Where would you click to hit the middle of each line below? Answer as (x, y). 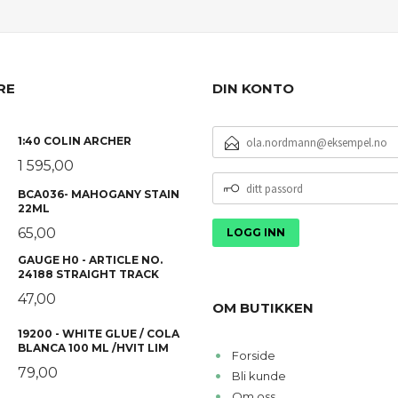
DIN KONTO (253, 89)
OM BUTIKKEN (263, 308)
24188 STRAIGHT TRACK (88, 274)
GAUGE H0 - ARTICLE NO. (90, 259)
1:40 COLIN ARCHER (74, 140)
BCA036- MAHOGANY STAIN (98, 195)
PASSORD (239, 195)
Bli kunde (259, 376)
